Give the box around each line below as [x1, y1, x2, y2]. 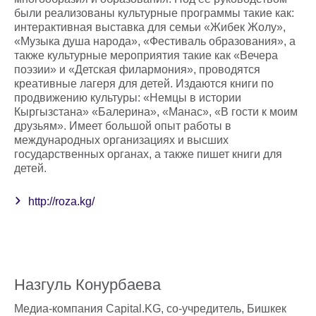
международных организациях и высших [14, 134, 229, 147]
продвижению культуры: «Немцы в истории [14, 92, 241, 104]
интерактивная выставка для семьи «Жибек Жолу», [14, 21, 286, 34]
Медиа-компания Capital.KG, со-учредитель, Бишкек [14, 302, 286, 315]
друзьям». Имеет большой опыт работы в [14, 120, 231, 133]
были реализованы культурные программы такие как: [14, 7, 294, 20]
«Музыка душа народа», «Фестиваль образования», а [14, 35, 296, 48]
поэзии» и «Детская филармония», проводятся [14, 63, 260, 76]
